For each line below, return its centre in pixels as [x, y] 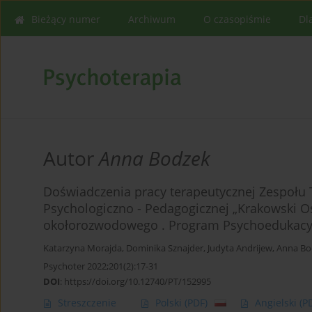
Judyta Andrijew [240, 249]
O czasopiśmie [237, 19]
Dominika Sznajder [165, 249]
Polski [170, 303]
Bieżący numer [66, 19]
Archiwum [152, 19]
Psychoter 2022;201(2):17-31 [101, 266]
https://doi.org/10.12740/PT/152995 [138, 282]
